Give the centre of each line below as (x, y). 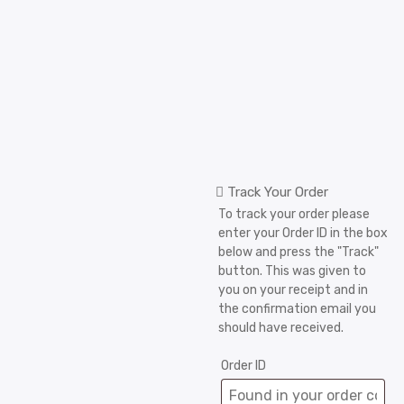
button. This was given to (292, 271)
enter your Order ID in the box (303, 233)
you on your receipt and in (293, 290)
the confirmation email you (297, 309)
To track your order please (294, 214)
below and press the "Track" (298, 252)
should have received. (281, 328)
